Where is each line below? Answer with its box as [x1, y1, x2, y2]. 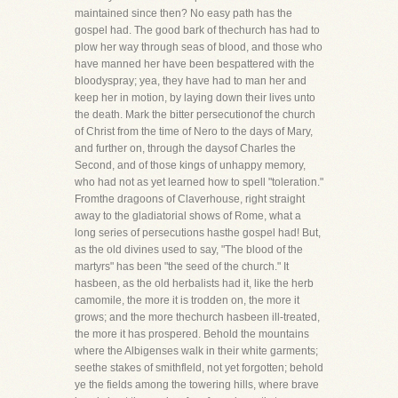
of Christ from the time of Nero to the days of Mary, [75, 125, 313, 138]
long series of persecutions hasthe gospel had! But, [75, 227, 321, 239]
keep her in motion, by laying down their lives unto [75, 92, 315, 104]
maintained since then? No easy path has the [75, 7, 292, 20]
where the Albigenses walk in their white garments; [75, 345, 318, 357]
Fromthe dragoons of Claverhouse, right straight [75, 193, 305, 205]
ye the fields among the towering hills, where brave [75, 378, 319, 391]
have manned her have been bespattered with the [75, 58, 314, 70]
